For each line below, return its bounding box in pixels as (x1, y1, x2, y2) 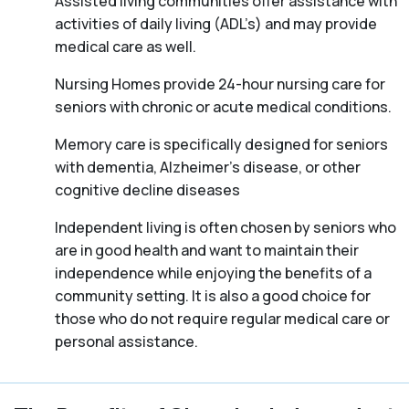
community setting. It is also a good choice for (55, 286, 371, 307)
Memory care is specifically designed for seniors (55, 134, 388, 155)
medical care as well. (55, 37, 196, 58)
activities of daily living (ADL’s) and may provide (55, 14, 377, 35)
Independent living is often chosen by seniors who (55, 217, 396, 238)
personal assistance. (55, 331, 198, 352)
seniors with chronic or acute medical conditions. (55, 97, 392, 118)
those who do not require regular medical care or (55, 309, 390, 330)
